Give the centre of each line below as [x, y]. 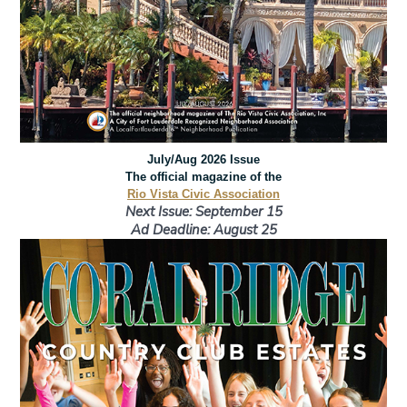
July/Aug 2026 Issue [203, 160]
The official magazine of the [203, 177]
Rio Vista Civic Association [203, 194]
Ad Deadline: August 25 [203, 230]
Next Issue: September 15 [203, 212]
